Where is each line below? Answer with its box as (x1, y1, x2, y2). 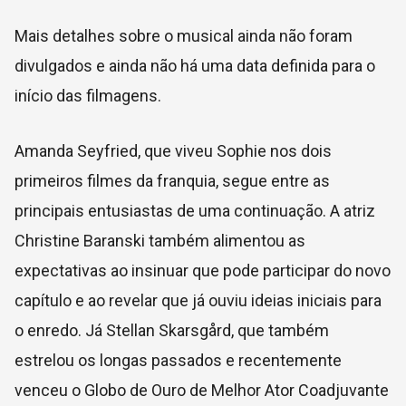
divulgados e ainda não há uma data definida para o (14, 55, 375, 75)
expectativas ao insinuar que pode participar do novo (14, 260, 391, 280)
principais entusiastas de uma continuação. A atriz (14, 200, 375, 220)
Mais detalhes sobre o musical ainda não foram (14, 25, 353, 45)
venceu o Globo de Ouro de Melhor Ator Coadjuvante (14, 380, 389, 400)
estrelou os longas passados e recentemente (14, 350, 342, 370)
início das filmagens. (14, 85, 165, 105)
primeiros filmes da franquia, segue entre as (14, 170, 330, 190)
